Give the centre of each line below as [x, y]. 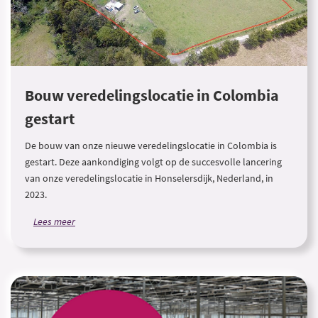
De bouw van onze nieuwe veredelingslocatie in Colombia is [151, 146]
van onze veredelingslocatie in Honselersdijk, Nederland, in [149, 178]
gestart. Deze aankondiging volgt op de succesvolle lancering [153, 162]
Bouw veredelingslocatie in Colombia [152, 95]
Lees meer [54, 221]
